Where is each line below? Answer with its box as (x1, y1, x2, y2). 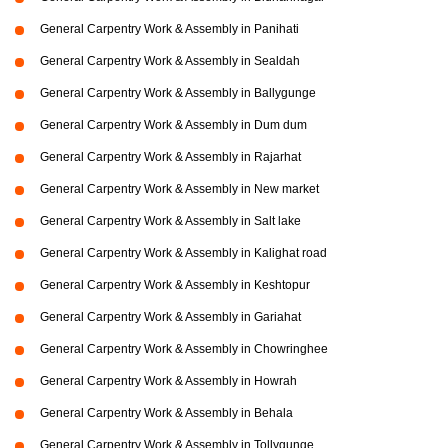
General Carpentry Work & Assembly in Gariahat (40, 310, 301, 324)
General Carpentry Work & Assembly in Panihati (40, 22, 299, 36)
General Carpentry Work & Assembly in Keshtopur (40, 278, 310, 292)
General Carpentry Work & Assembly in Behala (40, 406, 293, 420)
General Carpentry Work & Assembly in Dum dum (40, 118, 307, 132)
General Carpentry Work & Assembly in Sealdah (40, 54, 300, 68)
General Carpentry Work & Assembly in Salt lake (40, 214, 301, 228)
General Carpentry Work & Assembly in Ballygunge (40, 86, 316, 100)
